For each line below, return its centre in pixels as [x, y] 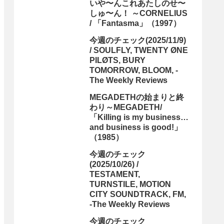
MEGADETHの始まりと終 [137, 97]
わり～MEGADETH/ [126, 107]
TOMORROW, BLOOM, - [134, 70]
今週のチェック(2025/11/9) [138, 40]
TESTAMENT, [115, 174]
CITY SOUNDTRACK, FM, [138, 194]
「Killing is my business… [139, 117]
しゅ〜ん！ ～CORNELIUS [138, 13]
